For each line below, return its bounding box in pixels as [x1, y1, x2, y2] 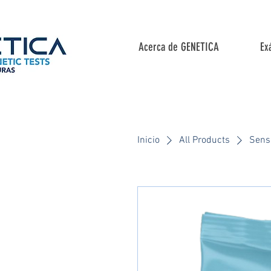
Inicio [137, 134, 160, 146]
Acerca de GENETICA [138, 40, 219, 54]
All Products [179, 134, 230, 146]
